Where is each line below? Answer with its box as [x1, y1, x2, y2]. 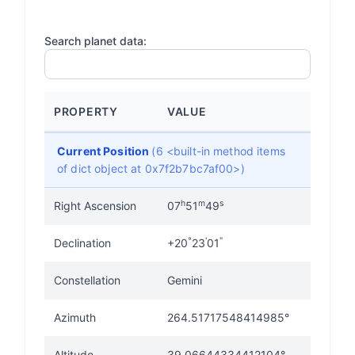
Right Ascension [54, 199, 136, 212]
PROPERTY [54, 105, 118, 118]
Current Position [57, 144, 152, 158]
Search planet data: [44, 34, 147, 48]
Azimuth [54, 311, 96, 324]
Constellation [54, 273, 120, 287]
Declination [54, 236, 111, 250]
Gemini [167, 273, 202, 287]
